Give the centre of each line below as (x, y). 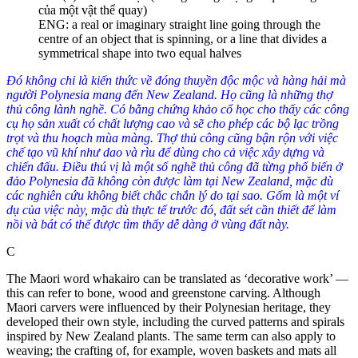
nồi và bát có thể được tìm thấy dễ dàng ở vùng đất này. (148, 224)
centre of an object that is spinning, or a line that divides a (183, 38)
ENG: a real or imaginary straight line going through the (179, 24)
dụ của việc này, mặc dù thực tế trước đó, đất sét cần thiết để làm (171, 209)
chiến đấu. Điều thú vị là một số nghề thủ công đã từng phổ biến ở (175, 166)
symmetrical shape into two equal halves (140, 53)
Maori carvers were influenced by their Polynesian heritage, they (169, 307)
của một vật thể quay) (93, 10)
